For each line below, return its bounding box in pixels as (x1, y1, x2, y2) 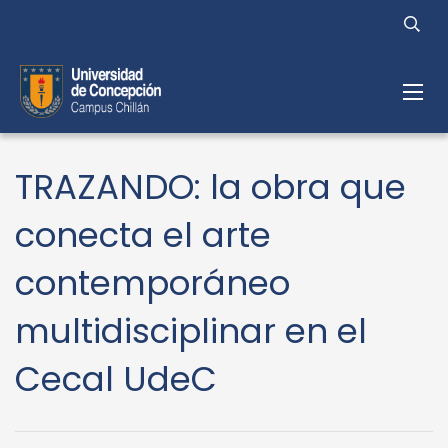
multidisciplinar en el (15, 307, 367, 355)
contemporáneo (15, 259, 290, 307)
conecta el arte (15, 211, 271, 259)
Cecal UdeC (15, 355, 217, 403)
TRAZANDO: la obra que (15, 163, 406, 211)
